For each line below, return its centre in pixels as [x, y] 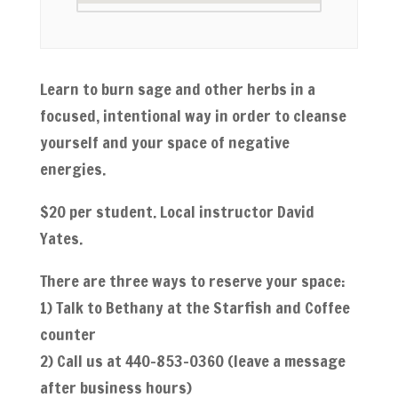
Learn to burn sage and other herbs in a [177, 89]
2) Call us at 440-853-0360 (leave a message [192, 361]
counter [68, 334]
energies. [72, 169]
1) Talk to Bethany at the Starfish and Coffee [195, 307]
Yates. [61, 238]
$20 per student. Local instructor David [177, 211]
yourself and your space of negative [164, 142]
